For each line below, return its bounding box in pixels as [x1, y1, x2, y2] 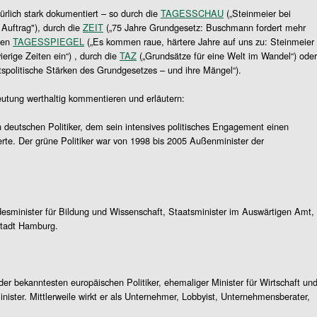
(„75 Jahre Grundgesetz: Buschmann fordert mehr [103, 21, 306, 34]
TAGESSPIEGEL [13, 35, 84, 48]
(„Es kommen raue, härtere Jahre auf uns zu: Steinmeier [84, 35, 314, 48]
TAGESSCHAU [161, 6, 224, 20]
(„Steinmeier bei [224, 6, 291, 20]
